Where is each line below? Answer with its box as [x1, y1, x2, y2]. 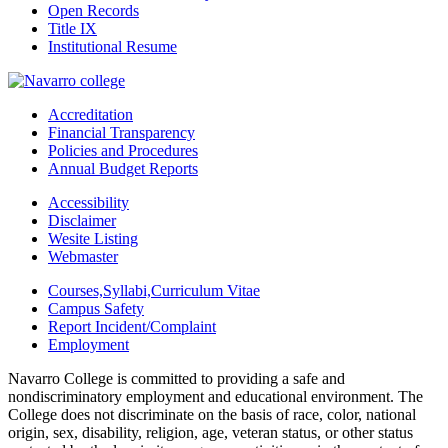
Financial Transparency [48, 123, 195, 141]
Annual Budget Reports [48, 159, 198, 177]
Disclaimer [48, 211, 116, 229]
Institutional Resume [48, 37, 177, 55]
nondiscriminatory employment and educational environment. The [8, 387, 423, 405]
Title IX [48, 19, 97, 37]
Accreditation [48, 105, 133, 123]
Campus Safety [48, 299, 144, 317]
